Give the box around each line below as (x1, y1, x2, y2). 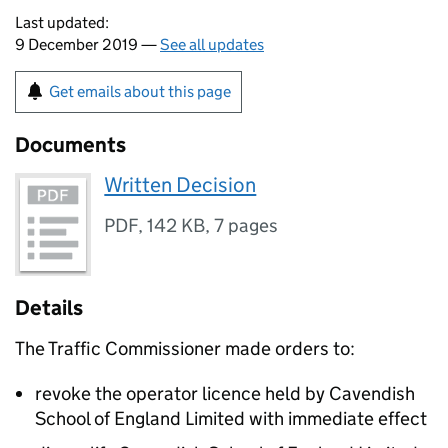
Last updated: (15, 13, 109, 32)
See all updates (160, 35, 264, 54)
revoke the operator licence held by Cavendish (35, 382, 415, 406)
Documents (15, 132, 126, 158)
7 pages (214, 214, 279, 237)
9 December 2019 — (15, 35, 160, 54)
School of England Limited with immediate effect (35, 407, 427, 431)
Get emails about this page (49, 82, 231, 101)
